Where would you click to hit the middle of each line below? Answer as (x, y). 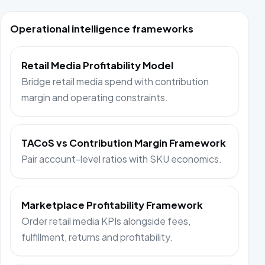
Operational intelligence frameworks (102, 29)
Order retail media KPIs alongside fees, (106, 221)
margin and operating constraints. (95, 97)
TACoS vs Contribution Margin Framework (124, 143)
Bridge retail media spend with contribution (115, 81)
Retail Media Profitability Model (98, 65)
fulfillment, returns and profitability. (97, 237)
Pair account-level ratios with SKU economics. (122, 159)
